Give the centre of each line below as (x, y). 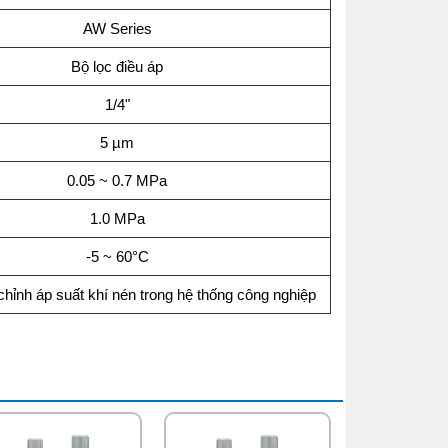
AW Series (117, 28)
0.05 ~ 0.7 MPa (117, 180)
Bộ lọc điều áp (117, 66)
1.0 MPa (117, 218)
